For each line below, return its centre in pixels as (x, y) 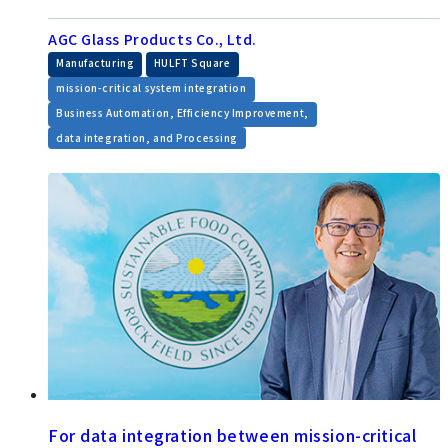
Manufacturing (95, 63)
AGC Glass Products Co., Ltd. (152, 39)
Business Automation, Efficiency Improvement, (182, 113)
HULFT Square (192, 63)
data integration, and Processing (147, 138)
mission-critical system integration (151, 88)
